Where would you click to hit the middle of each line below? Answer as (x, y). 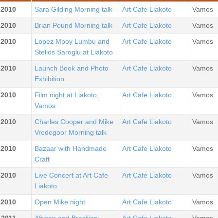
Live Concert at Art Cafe (71, 176)
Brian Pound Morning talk (73, 26)
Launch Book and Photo (71, 69)
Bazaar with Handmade (70, 149)
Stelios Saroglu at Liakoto (73, 53)
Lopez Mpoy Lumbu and (72, 42)
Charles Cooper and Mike (74, 122)
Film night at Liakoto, (66, 95)
